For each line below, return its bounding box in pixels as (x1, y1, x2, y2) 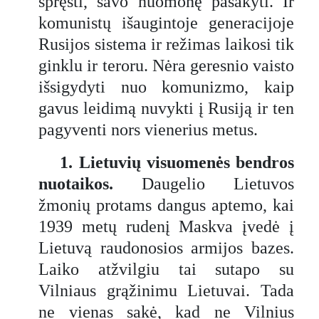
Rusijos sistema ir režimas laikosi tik (38, 34, 294, 53)
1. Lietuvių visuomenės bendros (60, 152, 294, 172)
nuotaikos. (38, 174, 142, 193)
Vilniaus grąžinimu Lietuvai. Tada (38, 281, 294, 300)
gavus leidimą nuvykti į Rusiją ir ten (38, 98, 294, 117)
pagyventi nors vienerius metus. (38, 120, 258, 139)
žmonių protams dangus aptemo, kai (38, 195, 294, 214)
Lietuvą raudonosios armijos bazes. (38, 238, 294, 257)
